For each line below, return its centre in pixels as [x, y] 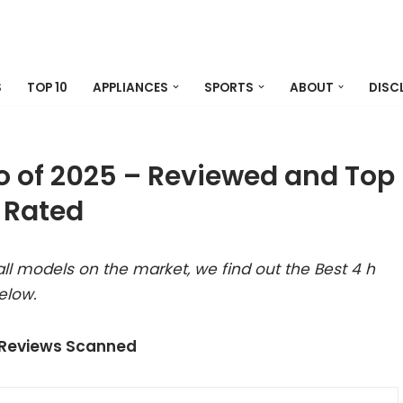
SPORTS [228, 87]
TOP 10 [47, 87]
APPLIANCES [130, 87]
